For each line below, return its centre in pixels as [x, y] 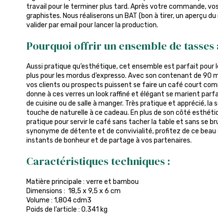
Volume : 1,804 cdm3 [59, 200]
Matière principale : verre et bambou [82, 182]
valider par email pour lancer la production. [92, 25]
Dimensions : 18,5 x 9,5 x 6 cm [73, 191]
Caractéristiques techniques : [98, 161]
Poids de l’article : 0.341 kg [67, 209]
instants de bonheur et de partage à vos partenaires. [109, 140]
